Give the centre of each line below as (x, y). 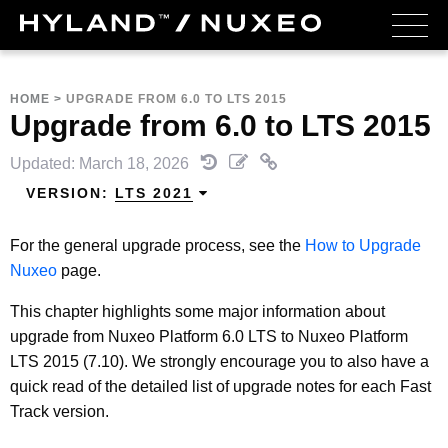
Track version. (59, 411)
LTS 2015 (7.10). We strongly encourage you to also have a (219, 361)
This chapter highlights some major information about (197, 311)
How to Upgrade (363, 245)
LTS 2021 (154, 193)
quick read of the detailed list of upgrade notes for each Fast (220, 386)
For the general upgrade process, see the (157, 245)
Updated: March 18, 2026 (101, 163)
